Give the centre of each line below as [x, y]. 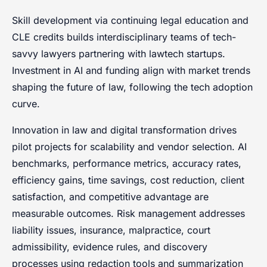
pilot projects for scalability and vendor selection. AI [129, 147]
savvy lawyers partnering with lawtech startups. [119, 54]
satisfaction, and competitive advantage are [110, 197]
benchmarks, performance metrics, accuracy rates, [127, 164]
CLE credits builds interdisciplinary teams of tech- [124, 37]
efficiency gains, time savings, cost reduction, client [128, 180]
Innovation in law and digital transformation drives [124, 130]
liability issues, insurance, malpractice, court [111, 230]
